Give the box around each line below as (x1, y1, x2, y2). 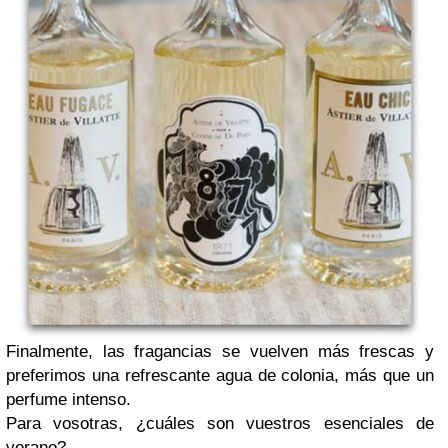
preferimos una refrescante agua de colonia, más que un (6, 366, 434, 386)
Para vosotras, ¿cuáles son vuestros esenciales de (6, 414, 434, 434)
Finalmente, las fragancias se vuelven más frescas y (6, 342, 434, 362)
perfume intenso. (6, 390, 131, 410)
